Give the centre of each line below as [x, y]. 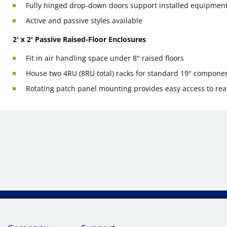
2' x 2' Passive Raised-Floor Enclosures [79, 39]
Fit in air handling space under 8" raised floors [105, 58]
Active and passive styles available [84, 21]
